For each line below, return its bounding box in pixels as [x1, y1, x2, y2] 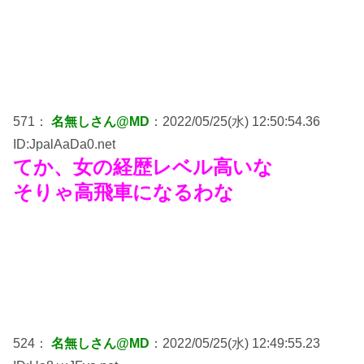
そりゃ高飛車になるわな [13, 180, 234, 203]
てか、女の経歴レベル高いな [13, 155, 273, 178]
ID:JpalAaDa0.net [13, 136, 115, 151]
